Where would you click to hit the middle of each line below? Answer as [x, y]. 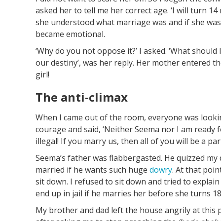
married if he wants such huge [92, 170]
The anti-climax [82, 97]
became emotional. [70, 34]
